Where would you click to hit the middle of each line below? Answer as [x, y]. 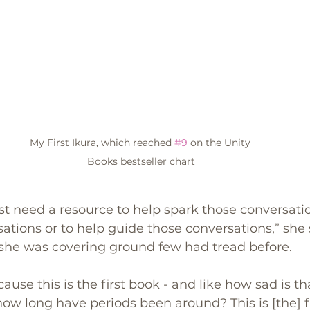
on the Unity [220, 143]
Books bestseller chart [141, 162]
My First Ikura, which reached [102, 143]
